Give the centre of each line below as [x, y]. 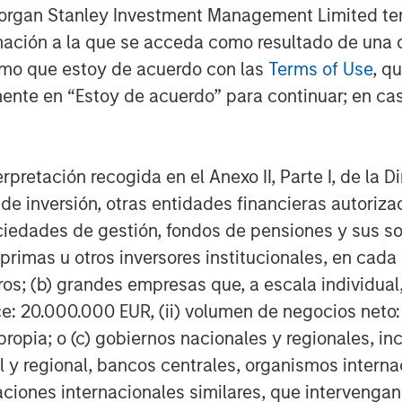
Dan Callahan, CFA [194, 114]
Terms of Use [320, 69]
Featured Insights [201, 292]
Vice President [181, 142]
